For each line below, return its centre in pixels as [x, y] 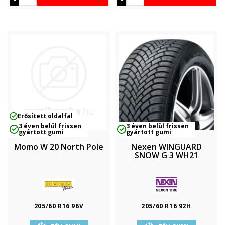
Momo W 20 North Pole [59, 147]
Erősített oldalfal [45, 116]
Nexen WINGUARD [166, 147]
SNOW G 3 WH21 [166, 155]
